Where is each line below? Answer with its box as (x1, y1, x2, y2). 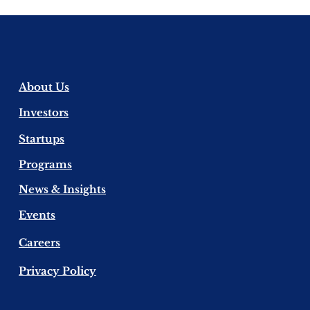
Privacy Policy (19, 264, 97, 277)
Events (19, 208, 56, 221)
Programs (19, 158, 73, 171)
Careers (19, 236, 61, 249)
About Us (19, 80, 70, 93)
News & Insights (19, 183, 107, 196)
